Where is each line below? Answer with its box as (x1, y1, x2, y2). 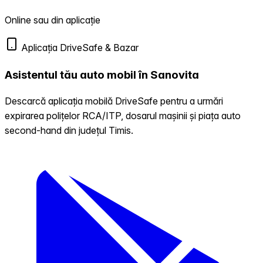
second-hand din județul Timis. (5, 124, 133, 137)
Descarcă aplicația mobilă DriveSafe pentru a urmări (5, 95, 223, 107)
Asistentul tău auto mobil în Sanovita (5, 68, 199, 82)
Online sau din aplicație (5, 14, 100, 26)
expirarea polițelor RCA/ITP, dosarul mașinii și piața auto (5, 110, 241, 122)
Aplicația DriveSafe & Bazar (19, 42, 139, 53)
